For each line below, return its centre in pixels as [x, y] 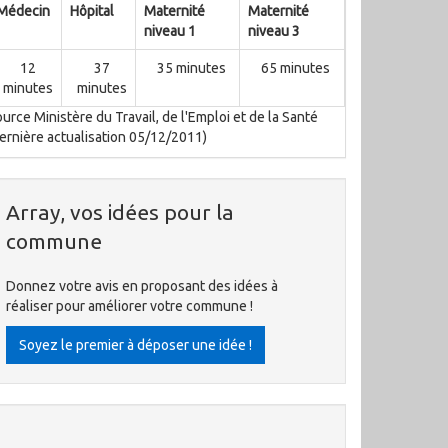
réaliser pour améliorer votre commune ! [129, 306]
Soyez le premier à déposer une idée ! [135, 345]
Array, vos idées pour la [120, 212]
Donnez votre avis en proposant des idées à [142, 286]
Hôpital [92, 11]
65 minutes [295, 68]
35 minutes [191, 68]
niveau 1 [170, 31]
